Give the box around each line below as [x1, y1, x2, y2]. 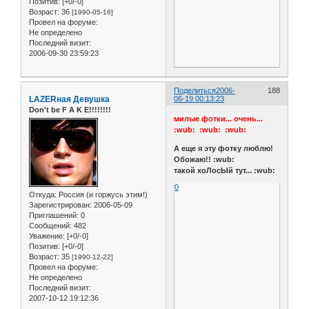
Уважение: [29, 232, 65, 241]
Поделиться [174, 86, 217, 94]
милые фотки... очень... [174, 114, 263, 123]
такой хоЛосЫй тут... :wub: [174, 166, 276, 175]
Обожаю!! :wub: [174, 155, 235, 164]
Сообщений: [29, 221, 72, 230]
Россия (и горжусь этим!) [57, 190, 148, 199]
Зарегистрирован [29, 201, 90, 210]
